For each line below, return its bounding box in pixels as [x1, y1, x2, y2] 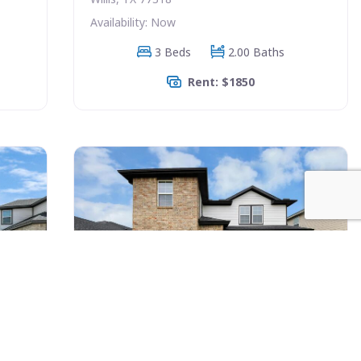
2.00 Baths [227, 44, 284, 60]
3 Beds [154, 44, 191, 60]
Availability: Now [89, 14, 176, 30]
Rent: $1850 [187, 73, 255, 89]
